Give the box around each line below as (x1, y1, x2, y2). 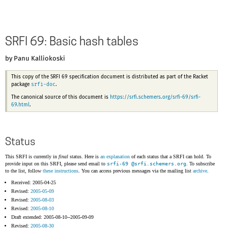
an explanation (100, 154, 130, 159)
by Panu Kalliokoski (5, 55, 65, 62)
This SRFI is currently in (5, 154, 59, 159)
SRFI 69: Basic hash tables (5, 37, 138, 48)
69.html (11, 102, 30, 107)
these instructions (43, 168, 78, 174)
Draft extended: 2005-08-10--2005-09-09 (11, 214, 94, 220)
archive (193, 168, 207, 174)
